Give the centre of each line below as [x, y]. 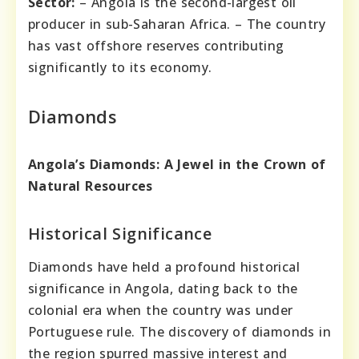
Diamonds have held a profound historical [164, 267]
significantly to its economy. [120, 68]
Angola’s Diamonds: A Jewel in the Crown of [177, 165]
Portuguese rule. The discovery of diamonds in [179, 332]
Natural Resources [91, 186]
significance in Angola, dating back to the [163, 289]
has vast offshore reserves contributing [156, 46]
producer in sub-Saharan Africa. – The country [177, 24]
